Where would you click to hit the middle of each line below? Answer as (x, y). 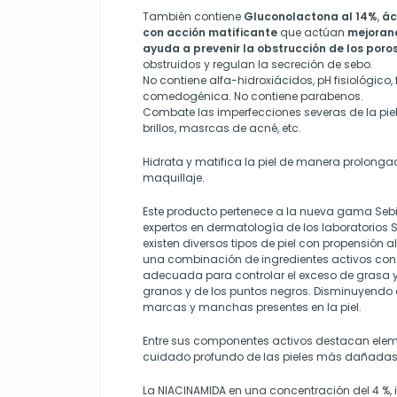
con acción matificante (210, 32)
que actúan (312, 32)
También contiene (193, 16)
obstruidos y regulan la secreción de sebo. (258, 64)
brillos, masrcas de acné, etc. (222, 128)
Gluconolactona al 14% (311, 16)
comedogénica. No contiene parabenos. (253, 96)
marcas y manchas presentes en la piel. (252, 307)
